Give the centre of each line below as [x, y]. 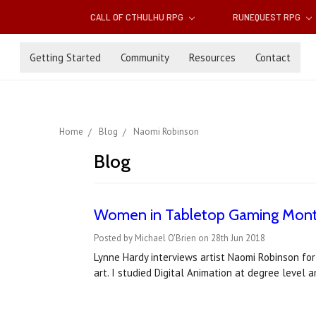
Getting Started [65, 57]
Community [145, 57]
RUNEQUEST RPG [267, 17]
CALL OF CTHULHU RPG [138, 17]
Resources [212, 57]
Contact [273, 57]
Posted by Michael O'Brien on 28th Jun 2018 [179, 238]
